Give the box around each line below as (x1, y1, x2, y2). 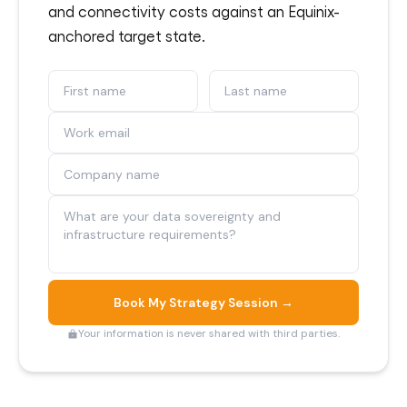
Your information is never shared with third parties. (78, 326, 340, 341)
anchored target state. (48, 26, 205, 45)
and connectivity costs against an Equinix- (48, 2, 340, 20)
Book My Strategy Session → (114, 294, 293, 311)
